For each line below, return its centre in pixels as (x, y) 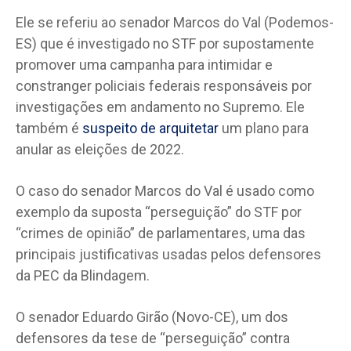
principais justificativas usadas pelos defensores (168, 254)
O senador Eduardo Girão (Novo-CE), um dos (152, 317)
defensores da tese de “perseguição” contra (153, 338)
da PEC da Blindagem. (83, 275)
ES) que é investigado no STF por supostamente (165, 43)
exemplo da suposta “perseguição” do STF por (159, 212)
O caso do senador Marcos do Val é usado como (165, 190)
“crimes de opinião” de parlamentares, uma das (161, 233)
